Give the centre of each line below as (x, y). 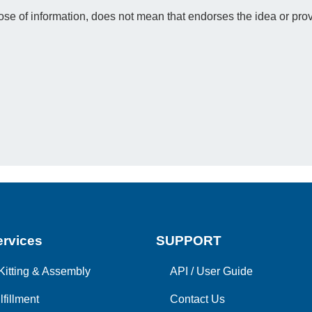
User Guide (225, 272)
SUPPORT (189, 241)
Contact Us (197, 299)
